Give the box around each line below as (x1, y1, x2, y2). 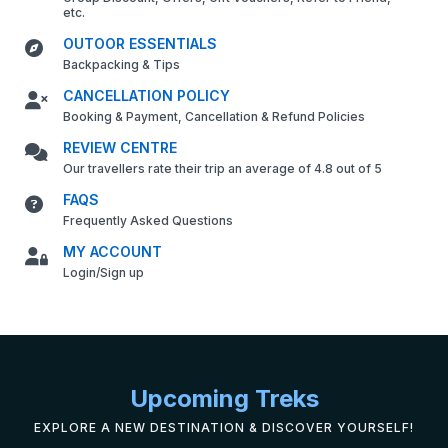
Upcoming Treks (129, 384, 319, 414)
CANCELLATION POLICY (63, 87, 230, 105)
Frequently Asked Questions (63, 213, 233, 229)
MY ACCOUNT (63, 243, 162, 261)
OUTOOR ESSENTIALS (63, 35, 217, 53)
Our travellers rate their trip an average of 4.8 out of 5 (63, 161, 382, 177)
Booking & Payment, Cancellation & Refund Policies (63, 109, 365, 125)
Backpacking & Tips (63, 57, 180, 73)
